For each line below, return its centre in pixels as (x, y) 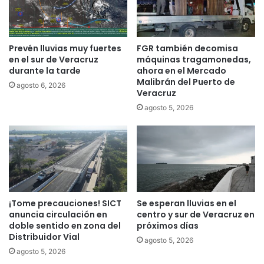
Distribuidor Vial (44, 237)
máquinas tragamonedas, (194, 59)
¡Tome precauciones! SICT (65, 204)
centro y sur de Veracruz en (196, 215)
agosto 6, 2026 (41, 85)
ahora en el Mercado (181, 70)
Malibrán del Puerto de (186, 82)
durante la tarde (45, 70)
